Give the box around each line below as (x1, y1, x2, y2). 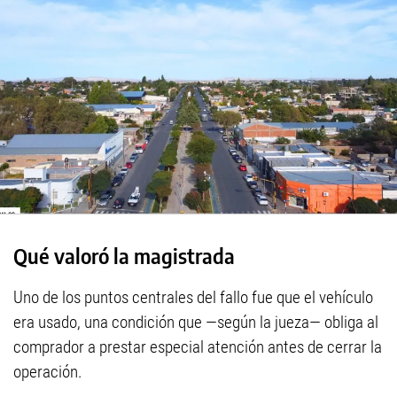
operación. (13, 362, 82, 383)
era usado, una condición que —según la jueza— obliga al (13, 312, 378, 333)
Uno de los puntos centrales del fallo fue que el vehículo (13, 287, 373, 308)
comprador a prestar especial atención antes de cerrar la (13, 337, 382, 358)
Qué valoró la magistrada (13, 243, 235, 269)
